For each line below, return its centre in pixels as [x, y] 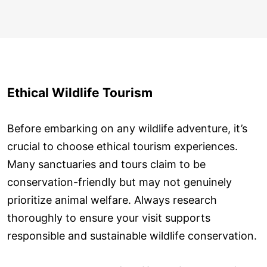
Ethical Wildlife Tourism [80, 92]
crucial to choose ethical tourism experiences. [122, 146]
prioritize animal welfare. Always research [112, 200]
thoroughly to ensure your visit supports [109, 218]
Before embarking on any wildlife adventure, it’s [127, 128]
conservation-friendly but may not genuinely [119, 182]
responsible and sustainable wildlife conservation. [132, 235]
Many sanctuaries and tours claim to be [106, 164]
